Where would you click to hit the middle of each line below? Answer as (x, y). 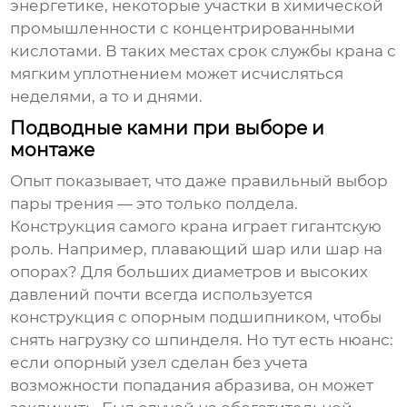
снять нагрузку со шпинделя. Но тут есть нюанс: (202, 339)
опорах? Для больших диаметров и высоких (189, 271)
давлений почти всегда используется (162, 294)
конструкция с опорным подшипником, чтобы (196, 317)
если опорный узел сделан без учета (159, 362)
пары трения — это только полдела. (154, 203)
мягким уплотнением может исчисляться (177, 73)
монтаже (53, 149)
